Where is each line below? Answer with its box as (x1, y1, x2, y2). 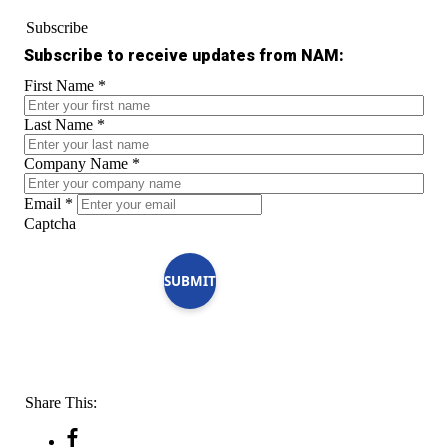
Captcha (24, 214, 76, 232)
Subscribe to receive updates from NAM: (24, 45, 344, 65)
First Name (24, 76, 98, 94)
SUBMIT (164, 271, 216, 290)
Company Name (24, 154, 132, 172)
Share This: (25, 393, 97, 411)
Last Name (24, 115, 97, 133)
